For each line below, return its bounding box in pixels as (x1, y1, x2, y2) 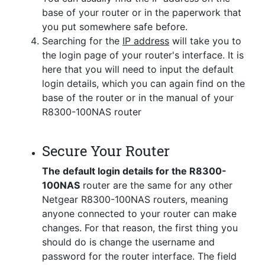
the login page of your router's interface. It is (42, 49, 244, 62)
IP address (122, 35, 169, 47)
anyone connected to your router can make (42, 208, 237, 220)
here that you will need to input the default (42, 63, 234, 76)
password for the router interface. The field (42, 250, 237, 263)
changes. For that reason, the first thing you (42, 222, 238, 234)
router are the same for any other (80, 179, 232, 192)
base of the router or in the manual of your (42, 92, 234, 104)
